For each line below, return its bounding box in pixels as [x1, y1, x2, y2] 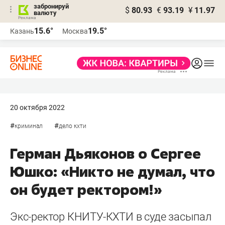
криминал [15, 123, 43, 130]
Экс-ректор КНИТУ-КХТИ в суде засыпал [10, 210, 211, 223]
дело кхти [59, 123, 86, 130]
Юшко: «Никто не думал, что [10, 162, 215, 181]
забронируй [34, 3, 69, 10]
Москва [62, 27, 88, 35]
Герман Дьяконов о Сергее [10, 144, 201, 163]
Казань [10, 27, 34, 35]
